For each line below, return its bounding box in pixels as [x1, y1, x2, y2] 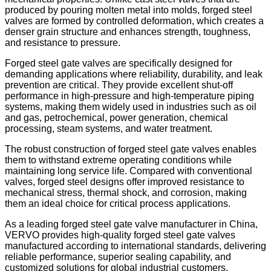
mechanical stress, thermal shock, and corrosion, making [5, 188, 247, 198]
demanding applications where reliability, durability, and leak [5, 69, 263, 80]
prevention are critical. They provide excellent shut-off [5, 80, 233, 91]
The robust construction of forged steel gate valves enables [5, 144, 256, 155]
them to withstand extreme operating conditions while [5, 155, 232, 166]
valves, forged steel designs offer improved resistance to [5, 177, 244, 188]
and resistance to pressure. [5, 38, 120, 48]
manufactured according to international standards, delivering [5, 241, 266, 252]
